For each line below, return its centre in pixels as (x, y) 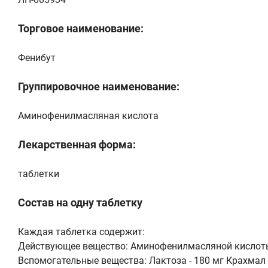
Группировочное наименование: (99, 86)
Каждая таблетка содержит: (81, 232)
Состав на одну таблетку (80, 202)
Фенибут (37, 57)
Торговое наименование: (81, 28)
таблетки (39, 173)
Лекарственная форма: (77, 144)
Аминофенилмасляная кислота (88, 115)
